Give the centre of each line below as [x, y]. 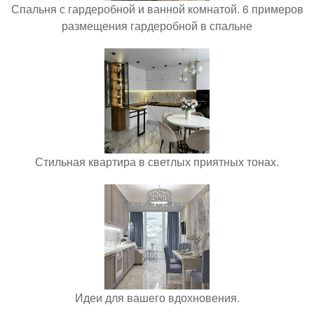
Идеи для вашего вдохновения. [157, 298]
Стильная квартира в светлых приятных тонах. [157, 162]
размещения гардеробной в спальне [157, 26]
